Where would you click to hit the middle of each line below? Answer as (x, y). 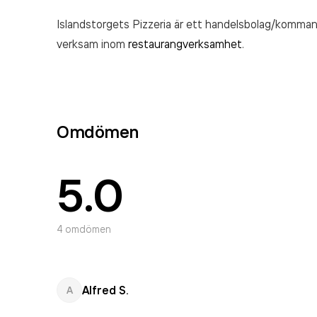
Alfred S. (105, 290)
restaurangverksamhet (185, 44)
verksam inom (92, 44)
